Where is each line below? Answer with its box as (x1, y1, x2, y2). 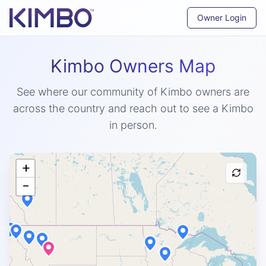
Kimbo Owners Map (50, 55, 216, 77)
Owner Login (197, 12, 246, 23)
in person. (109, 119, 157, 131)
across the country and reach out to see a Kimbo (12, 102, 254, 115)
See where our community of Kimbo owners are (17, 85, 249, 98)
